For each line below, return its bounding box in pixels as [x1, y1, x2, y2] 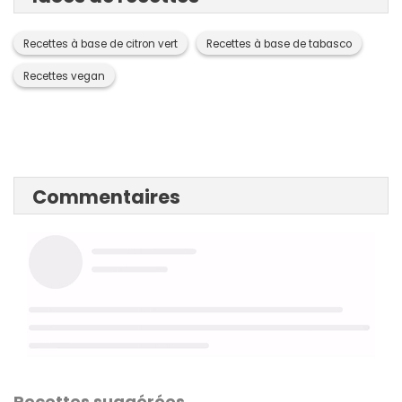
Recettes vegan [23, 69, 105, 84]
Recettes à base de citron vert [23, 37, 178, 52]
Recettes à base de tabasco [206, 37, 352, 52]
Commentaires [32, 184, 180, 211]
